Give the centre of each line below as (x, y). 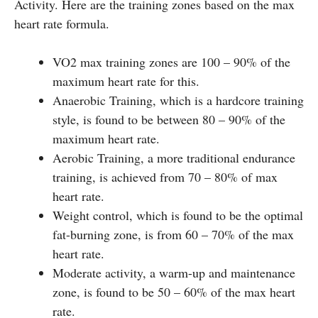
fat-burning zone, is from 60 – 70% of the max (173, 234)
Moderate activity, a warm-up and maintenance (174, 272)
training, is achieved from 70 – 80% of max (165, 176)
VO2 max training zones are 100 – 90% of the (171, 61)
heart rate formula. (62, 23)
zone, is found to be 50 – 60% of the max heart (174, 291)
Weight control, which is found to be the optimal (178, 215)
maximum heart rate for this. (126, 81)
